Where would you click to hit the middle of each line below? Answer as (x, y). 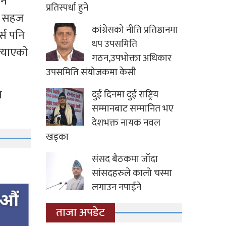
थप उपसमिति (115, 44)
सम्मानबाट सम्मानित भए (133, 109)
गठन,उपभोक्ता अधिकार (132, 59)
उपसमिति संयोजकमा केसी (91, 73)
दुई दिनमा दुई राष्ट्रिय (125, 95)
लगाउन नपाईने (117, 188)
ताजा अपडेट (80, 213)
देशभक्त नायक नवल (126, 123)
